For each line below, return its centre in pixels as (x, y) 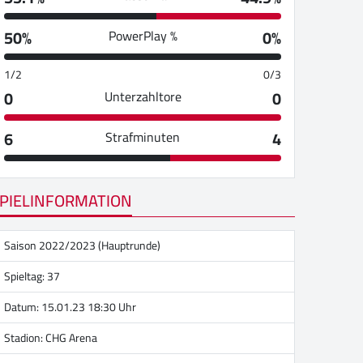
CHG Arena (71, 337)
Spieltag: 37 (32, 276)
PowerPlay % (143, 36)
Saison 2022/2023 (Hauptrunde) (82, 245)
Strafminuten (143, 137)
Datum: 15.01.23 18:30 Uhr (70, 307)
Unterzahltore (143, 96)
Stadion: (25, 337)
